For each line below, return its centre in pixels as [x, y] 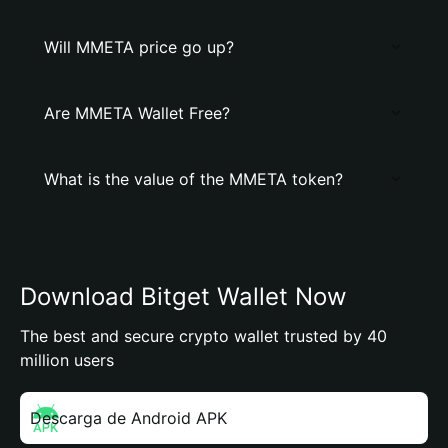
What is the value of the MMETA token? [193, 179]
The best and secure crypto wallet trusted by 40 [203, 336]
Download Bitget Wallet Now [183, 296]
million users [67, 360]
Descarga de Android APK [128, 418]
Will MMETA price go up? [139, 47]
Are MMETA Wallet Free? [137, 113]
